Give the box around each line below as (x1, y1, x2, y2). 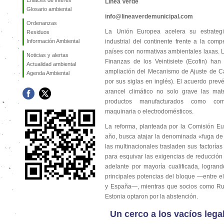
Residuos (26, 29, 49, 35)
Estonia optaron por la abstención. (105, 193, 198, 200)
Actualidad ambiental (26, 61, 76, 67)
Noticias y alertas (26, 52, 68, 58)
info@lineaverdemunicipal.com (105, 13, 193, 20)
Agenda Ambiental (26, 70, 69, 76)
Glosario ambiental (26, 6, 71, 12)
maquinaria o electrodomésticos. (105, 108, 193, 115)
